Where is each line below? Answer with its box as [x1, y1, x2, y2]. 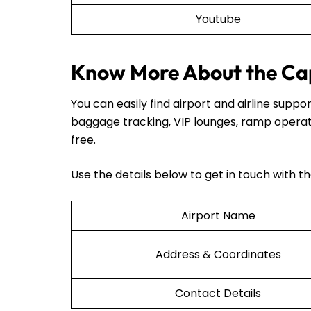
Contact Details [175, 285, 261, 301]
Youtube [195, 10, 241, 27]
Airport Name [180, 207, 255, 224]
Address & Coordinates [155, 246, 281, 262]
